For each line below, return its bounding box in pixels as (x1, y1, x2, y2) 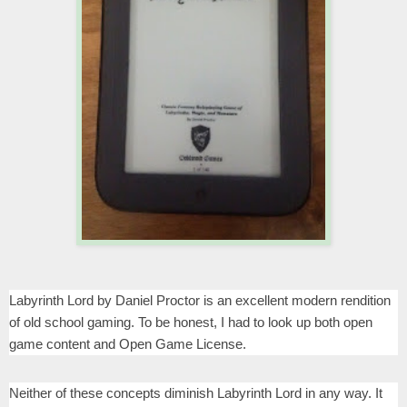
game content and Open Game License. (9, 335, 246, 352)
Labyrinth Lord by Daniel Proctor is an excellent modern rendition (9, 292, 391, 308)
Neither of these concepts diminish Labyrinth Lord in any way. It (9, 384, 382, 401)
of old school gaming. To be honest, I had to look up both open (9, 313, 372, 330)
